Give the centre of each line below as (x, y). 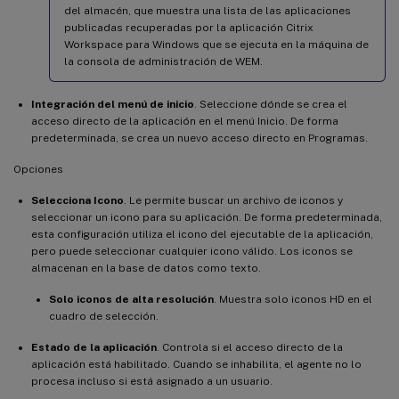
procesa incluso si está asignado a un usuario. (152, 381)
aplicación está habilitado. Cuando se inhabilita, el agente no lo (196, 364)
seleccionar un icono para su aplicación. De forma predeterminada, (207, 217)
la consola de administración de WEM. (163, 61)
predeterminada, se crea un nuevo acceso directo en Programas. (199, 138)
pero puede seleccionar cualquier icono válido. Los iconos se (192, 251)
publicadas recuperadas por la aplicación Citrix (189, 27)
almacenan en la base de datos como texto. (146, 268)
